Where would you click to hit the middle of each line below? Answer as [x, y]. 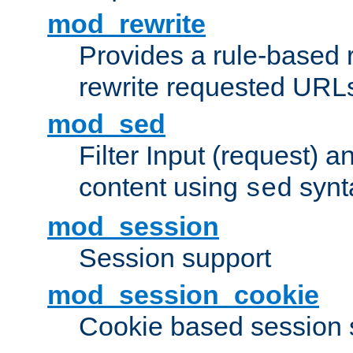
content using [162, 187]
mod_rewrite [126, 24]
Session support [175, 258]
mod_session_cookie [183, 295]
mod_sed [106, 124]
